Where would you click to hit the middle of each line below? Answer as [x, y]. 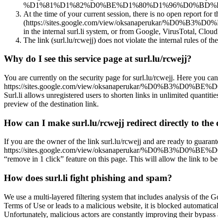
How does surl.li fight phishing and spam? [88, 178]
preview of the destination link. [51, 104]
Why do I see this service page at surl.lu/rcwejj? [98, 59]
